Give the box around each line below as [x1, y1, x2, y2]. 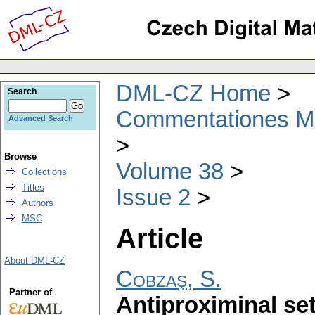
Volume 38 [116, 158, 224, 184]
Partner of [8, 287, 52, 297]
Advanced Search [8, 114, 73, 122]
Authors [22, 198, 53, 208]
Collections [22, 167, 67, 177]
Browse [4, 151, 37, 162]
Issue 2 [116, 184, 191, 210]
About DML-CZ [4, 255, 65, 266]
